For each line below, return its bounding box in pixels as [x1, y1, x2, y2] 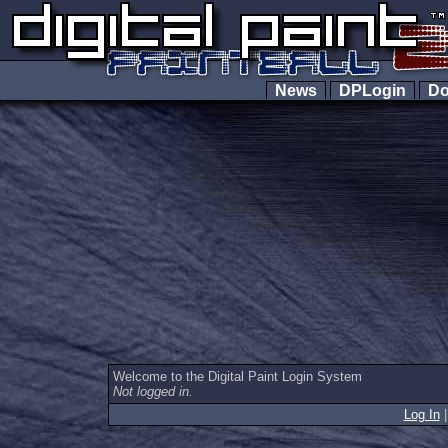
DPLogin [331, 82, 414, 99]
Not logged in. [113, 384, 193, 399]
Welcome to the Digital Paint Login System [113, 369, 362, 384]
